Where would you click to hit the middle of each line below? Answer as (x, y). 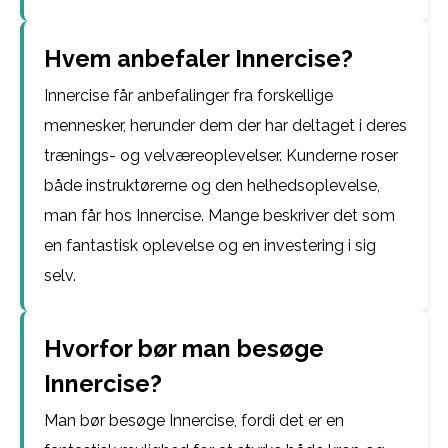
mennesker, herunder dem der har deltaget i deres (225, 125)
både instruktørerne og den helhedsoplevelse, (212, 185)
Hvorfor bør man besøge (184, 348)
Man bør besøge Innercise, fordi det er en (194, 420)
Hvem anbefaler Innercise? (198, 58)
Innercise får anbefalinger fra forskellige (188, 95)
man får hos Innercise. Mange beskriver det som (219, 215)
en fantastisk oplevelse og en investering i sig (210, 245)
